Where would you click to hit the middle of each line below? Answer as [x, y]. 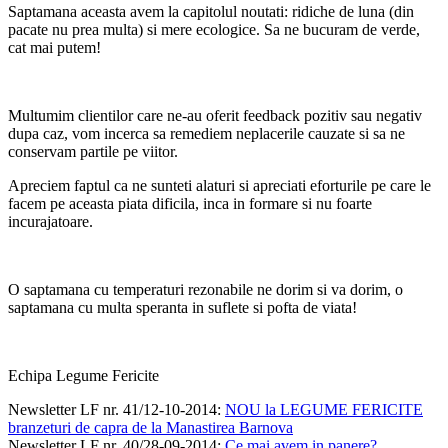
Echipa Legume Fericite [83, 375]
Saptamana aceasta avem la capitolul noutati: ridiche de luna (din [211, 11]
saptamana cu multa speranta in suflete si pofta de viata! [182, 307]
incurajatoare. [50, 221]
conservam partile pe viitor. [93, 151]
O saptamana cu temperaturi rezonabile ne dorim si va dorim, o [205, 289]
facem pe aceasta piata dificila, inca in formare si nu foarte [190, 203]
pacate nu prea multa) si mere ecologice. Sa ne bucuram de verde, [214, 29]
